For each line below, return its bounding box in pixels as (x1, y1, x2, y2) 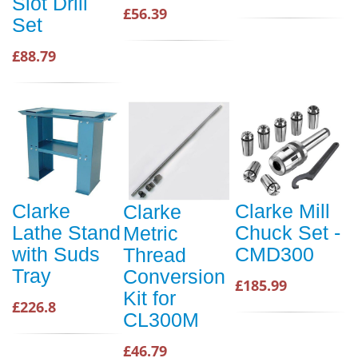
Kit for (123, 287, 176, 309)
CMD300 (235, 243, 314, 266)
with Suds (12, 243, 100, 266)
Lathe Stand (12, 221, 121, 245)
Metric (123, 222, 178, 245)
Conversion (123, 265, 225, 288)
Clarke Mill (235, 200, 330, 223)
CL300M (123, 308, 199, 331)
